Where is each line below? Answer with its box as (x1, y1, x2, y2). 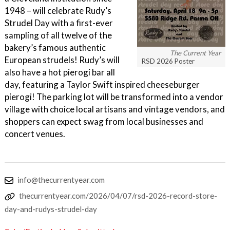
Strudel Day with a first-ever (5, 17, 113, 28)
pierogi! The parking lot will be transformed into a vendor (5, 91, 223, 102)
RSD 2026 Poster (142, 56, 195, 65)
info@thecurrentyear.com (17, 175, 105, 184)
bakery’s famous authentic (5, 42, 106, 53)
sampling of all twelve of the (5, 30, 112, 41)
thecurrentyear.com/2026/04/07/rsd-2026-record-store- (19, 191, 217, 200)
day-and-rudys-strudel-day (5, 204, 97, 214)
